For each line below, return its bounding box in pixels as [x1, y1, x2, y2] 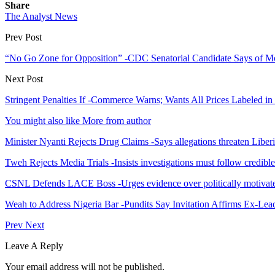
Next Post [5, 73, 43, 84]
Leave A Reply [5, 240, 63, 251]
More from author [82, 115, 151, 126]
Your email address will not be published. [5, 261, 165, 272]
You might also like [5, 115, 80, 126]
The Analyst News [5, 10, 77, 21]
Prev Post [5, 31, 42, 42]
